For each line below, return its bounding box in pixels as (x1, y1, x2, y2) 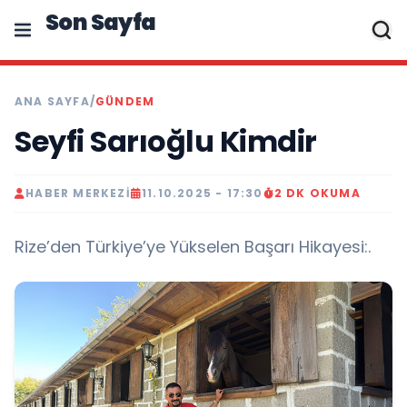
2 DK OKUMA (273, 185, 361, 201)
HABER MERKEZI (25, 185, 131, 201)
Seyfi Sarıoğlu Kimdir (15, 121, 317, 162)
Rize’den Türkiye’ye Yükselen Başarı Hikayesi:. (15, 235, 371, 258)
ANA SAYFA (15, 94, 90, 109)
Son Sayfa (45, 7, 156, 37)
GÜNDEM (95, 94, 155, 109)
